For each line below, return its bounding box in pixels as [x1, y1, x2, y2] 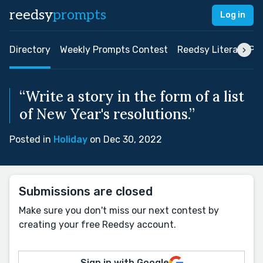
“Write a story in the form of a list [19, 87, 244, 106]
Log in [220, 10, 245, 20]
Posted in [9, 134, 53, 145]
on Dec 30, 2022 [87, 134, 162, 145]
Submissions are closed [19, 184, 153, 198]
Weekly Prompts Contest [60, 44, 168, 55]
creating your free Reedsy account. [19, 219, 176, 230]
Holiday [53, 134, 87, 145]
